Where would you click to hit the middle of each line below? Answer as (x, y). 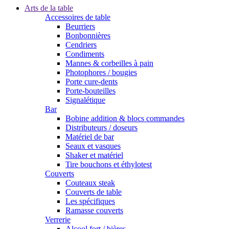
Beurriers (80, 26)
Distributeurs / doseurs (101, 128)
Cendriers (81, 45)
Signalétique (85, 100)
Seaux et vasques (93, 146)
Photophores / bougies (101, 72)
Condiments (85, 54)
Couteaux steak (90, 183)
